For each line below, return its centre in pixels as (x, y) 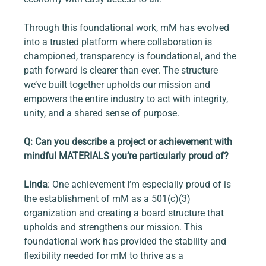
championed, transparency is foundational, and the (132, 56)
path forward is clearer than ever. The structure (122, 71)
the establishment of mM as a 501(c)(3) (109, 199)
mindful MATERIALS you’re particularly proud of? (126, 156)
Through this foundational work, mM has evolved (128, 28)
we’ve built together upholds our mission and (118, 85)
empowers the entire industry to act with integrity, (127, 99)
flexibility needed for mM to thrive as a (105, 256)
